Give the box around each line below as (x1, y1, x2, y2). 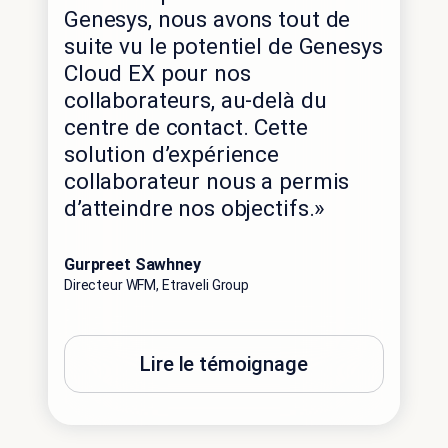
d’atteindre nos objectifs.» (64, 195, 326, 223)
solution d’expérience (64, 141, 280, 169)
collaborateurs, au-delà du (64, 87, 327, 115)
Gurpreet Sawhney (64, 255, 201, 275)
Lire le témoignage (140, 352, 308, 377)
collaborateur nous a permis (64, 168, 350, 196)
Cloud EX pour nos (64, 60, 251, 88)
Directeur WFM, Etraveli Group (64, 277, 249, 294)
